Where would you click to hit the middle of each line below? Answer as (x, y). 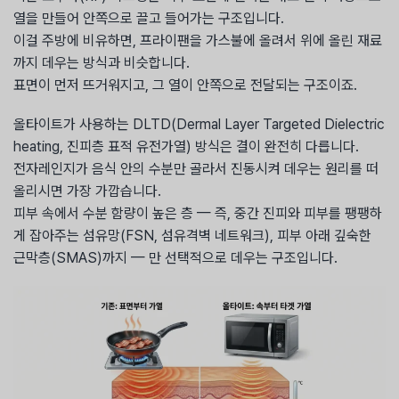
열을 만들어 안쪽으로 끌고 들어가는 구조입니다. (149, 18)
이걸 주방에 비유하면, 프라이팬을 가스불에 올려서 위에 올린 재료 (198, 40)
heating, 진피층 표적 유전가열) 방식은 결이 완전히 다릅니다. (186, 147)
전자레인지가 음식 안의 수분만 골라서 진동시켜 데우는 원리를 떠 (196, 169)
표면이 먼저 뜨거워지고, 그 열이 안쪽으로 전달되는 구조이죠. (185, 85)
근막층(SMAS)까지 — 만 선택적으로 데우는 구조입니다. (175, 258)
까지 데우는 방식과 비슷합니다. (102, 62)
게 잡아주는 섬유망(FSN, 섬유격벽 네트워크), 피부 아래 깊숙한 (192, 236)
